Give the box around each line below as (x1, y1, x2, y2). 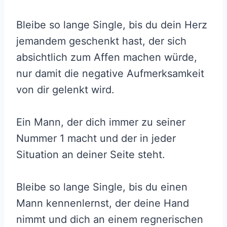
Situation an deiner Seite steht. (16, 148, 165, 161)
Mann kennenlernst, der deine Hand (16, 197, 189, 209)
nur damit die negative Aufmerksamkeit (16, 67, 204, 80)
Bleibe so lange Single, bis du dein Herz (16, 18, 207, 31)
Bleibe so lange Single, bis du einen (16, 180, 187, 193)
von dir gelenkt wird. (16, 83, 115, 96)
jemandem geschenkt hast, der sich (16, 34, 186, 47)
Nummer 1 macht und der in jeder (16, 132, 176, 144)
